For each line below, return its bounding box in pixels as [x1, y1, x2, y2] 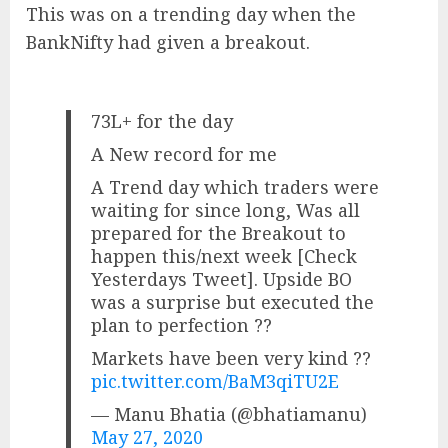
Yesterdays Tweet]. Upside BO [91, 267, 353, 292]
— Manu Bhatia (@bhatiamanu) [91, 402, 368, 427]
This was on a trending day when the [26, 2, 356, 27]
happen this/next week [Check [91, 244, 358, 269]
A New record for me [91, 142, 278, 167]
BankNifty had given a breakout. [26, 30, 310, 55]
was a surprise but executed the [91, 290, 375, 315]
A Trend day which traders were [91, 175, 380, 200]
